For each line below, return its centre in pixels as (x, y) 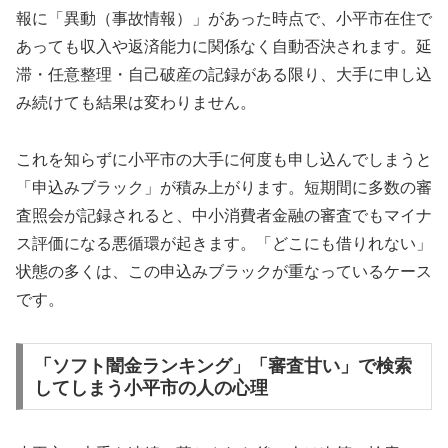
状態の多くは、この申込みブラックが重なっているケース (224, 271)
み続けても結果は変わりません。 (136, 103)
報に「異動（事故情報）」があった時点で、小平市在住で (224, 19)
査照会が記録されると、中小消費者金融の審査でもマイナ (224, 215)
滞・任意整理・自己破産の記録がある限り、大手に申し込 (224, 75)
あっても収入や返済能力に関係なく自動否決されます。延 (224, 47)
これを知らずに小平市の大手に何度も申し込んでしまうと (224, 159)
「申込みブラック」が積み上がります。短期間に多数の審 (224, 187)
